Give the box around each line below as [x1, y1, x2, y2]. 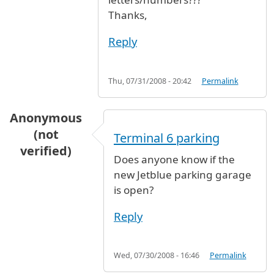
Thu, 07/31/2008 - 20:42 [108, 75, 191, 86]
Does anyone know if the [113, 152, 235, 166]
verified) [20, 142, 72, 159]
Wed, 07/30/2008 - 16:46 [113, 250, 199, 261]
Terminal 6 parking [113, 130, 220, 147]
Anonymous [10, 109, 83, 126]
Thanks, [108, 8, 147, 23]
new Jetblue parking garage [113, 167, 251, 182]
